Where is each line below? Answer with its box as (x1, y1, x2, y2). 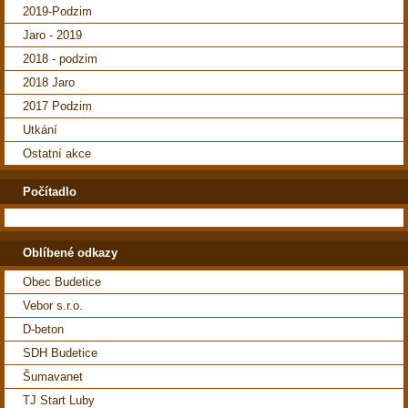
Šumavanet (23, 369, 83, 383)
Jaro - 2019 (23, 28, 82, 43)
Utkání (23, 123, 57, 138)
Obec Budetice (23, 274, 101, 289)
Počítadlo (23, 184, 76, 199)
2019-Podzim (23, 5, 92, 19)
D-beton (23, 321, 64, 336)
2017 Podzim (23, 99, 92, 114)
